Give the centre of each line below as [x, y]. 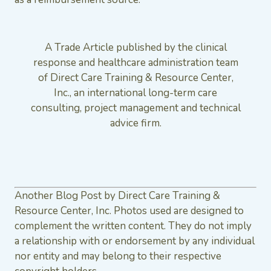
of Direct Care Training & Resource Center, [135, 78]
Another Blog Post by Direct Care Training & [117, 196]
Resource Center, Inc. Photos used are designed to [129, 211]
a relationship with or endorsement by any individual [135, 241]
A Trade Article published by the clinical [135, 48]
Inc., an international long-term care [135, 93]
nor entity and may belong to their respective [118, 256]
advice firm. [135, 123]
